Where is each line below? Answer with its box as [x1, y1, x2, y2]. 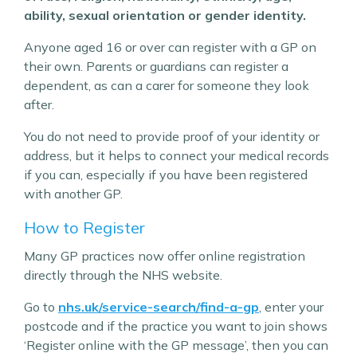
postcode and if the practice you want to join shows [24, 318, 328, 334]
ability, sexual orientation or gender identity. [24, 7, 306, 23]
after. [24, 96, 54, 112]
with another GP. [24, 186, 126, 202]
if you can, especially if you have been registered [24, 167, 308, 182]
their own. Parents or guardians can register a [24, 58, 288, 74]
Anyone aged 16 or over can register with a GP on [24, 39, 316, 55]
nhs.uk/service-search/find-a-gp [58, 299, 259, 315]
